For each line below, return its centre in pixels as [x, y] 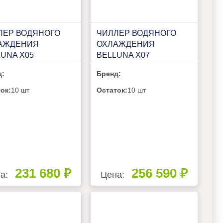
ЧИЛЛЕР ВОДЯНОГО [137, 33]
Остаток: [112, 90]
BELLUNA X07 [123, 55]
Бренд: [109, 73]
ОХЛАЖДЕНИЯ [126, 44]
